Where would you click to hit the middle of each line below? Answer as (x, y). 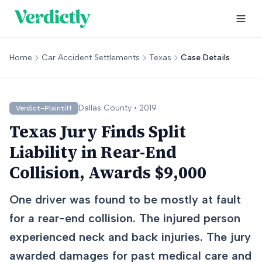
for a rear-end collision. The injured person (125, 218)
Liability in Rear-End (93, 152)
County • (120, 108)
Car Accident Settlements (91, 58)
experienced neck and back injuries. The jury (130, 237)
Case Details (205, 58)
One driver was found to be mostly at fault (125, 199)
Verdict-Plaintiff (44, 108)
